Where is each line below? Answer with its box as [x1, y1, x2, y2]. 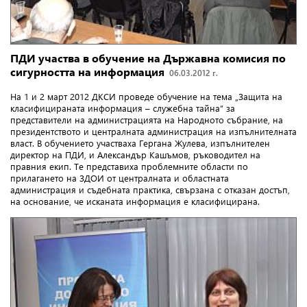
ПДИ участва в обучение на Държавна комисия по [10, 50, 286, 65]
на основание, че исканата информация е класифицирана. [10, 195, 260, 207]
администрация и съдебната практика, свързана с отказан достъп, [10, 183, 290, 195]
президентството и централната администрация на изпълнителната [10, 125, 297, 137]
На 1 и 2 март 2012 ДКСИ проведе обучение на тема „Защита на [10, 90, 282, 102]
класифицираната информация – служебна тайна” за [10, 101, 235, 114]
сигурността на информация [10, 64, 167, 79]
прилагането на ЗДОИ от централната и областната [10, 171, 229, 184]
